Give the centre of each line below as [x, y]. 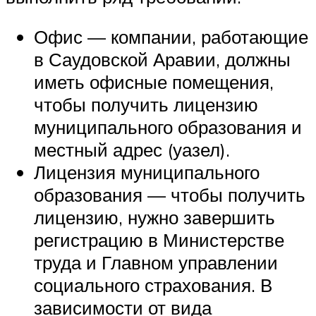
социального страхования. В [153, 285]
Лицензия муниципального [147, 172]
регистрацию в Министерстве [159, 240]
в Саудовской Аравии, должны [162, 60]
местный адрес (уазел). [132, 150]
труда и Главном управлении [156, 263]
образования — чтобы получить [170, 195]
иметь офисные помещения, [154, 82]
